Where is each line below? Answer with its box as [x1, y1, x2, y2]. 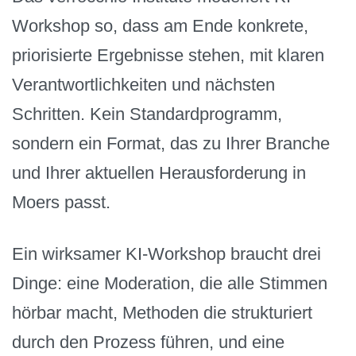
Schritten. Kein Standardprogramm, [12, 104, 282, 125]
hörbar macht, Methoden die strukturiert [12, 302, 312, 323]
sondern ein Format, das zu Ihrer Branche [12, 133, 330, 154]
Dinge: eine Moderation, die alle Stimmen [12, 273, 327, 293]
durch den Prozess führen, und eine [12, 331, 284, 352]
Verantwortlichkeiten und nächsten [12, 75, 275, 95]
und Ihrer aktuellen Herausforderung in [12, 163, 306, 184]
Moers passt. [12, 192, 110, 213]
